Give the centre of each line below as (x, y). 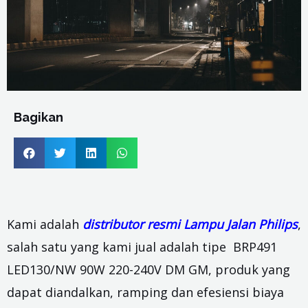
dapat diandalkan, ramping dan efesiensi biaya (145, 292)
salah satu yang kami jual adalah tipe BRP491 (142, 246)
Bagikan (38, 117)
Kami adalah (45, 224)
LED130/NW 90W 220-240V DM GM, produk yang (148, 269)
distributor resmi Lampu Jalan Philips (190, 224)
